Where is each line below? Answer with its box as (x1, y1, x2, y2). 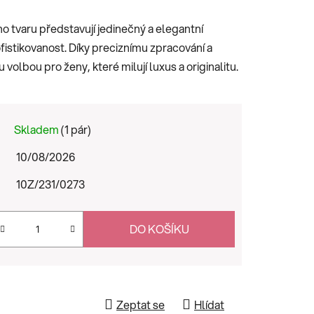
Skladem (14, 121, 61, 137)
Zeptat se (116, 296, 165, 313)
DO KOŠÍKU (129, 220, 189, 237)
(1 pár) (61, 121, 91, 137)
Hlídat (194, 296, 224, 313)
